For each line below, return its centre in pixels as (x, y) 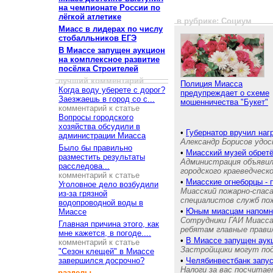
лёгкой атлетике (90, 17)
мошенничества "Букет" (224, 102)
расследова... (84, 166)
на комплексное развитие (109, 59)
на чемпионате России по (109, 8)
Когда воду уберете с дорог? (112, 90)
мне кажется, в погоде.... (105, 233)
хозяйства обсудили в (99, 126)
